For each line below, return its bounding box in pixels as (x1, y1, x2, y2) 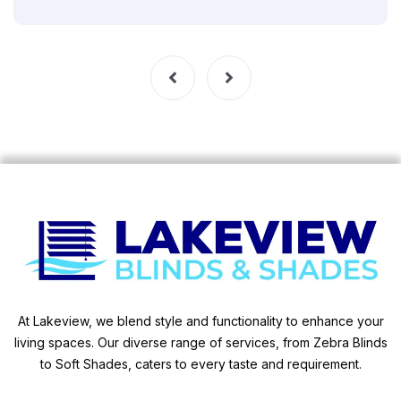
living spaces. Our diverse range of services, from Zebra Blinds (13, 335, 388, 351)
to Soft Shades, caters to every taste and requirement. (39, 356, 362, 372)
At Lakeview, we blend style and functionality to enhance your (17, 313, 384, 329)
